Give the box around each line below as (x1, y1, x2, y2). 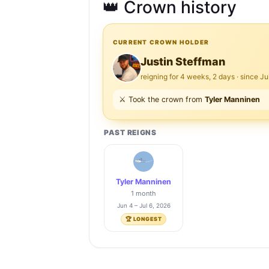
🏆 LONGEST (125, 216, 162, 223)
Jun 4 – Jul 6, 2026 (116, 202, 171, 210)
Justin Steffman (141, 55, 225, 68)
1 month (131, 189, 156, 198)
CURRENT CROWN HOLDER (113, 38, 209, 46)
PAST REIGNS (104, 128, 157, 138)
